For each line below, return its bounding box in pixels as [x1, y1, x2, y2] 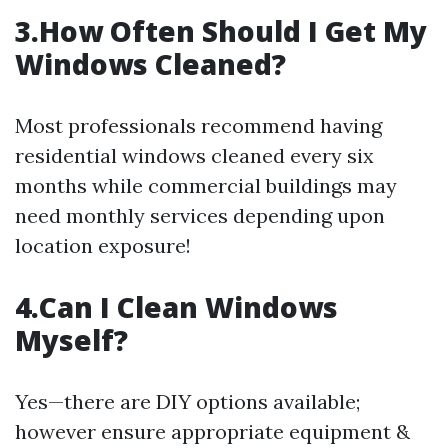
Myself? [15, 321, 128, 359]
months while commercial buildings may [15, 173, 397, 198]
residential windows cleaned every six [15, 143, 374, 168]
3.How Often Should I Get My [15, 12, 427, 50]
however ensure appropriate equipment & [15, 419, 410, 444]
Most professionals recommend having [15, 113, 382, 138]
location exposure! [15, 233, 191, 258]
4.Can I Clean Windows [15, 288, 338, 326]
